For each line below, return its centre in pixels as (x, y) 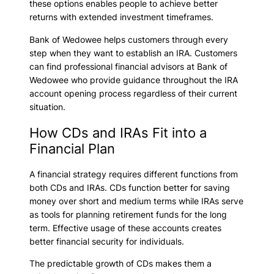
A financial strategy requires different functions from (134, 174)
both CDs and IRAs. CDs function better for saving (130, 187)
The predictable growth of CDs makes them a (120, 264)
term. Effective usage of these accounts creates (125, 228)
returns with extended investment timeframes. (121, 17)
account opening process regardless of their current (133, 93)
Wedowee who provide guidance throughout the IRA (134, 80)
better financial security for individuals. (107, 241)
